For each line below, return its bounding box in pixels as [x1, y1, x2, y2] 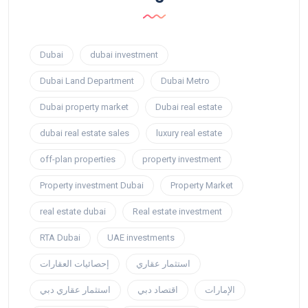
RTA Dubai [40, 232, 80, 243]
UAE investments [107, 232, 175, 243]
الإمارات [205, 285, 235, 296]
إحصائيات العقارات [40, 258, 109, 269]
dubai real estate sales [40, 128, 129, 139]
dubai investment [90, 49, 158, 60]
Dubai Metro [161, 76, 210, 87]
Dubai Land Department [40, 76, 134, 87]
